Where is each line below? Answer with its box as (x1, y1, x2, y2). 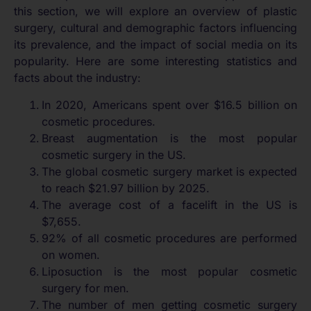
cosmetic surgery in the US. (42, 147, 186, 162)
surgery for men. (42, 280, 129, 295)
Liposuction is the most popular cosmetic (42, 264, 297, 278)
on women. (42, 247, 100, 262)
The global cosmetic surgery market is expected (42, 164, 297, 178)
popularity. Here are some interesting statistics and (14, 54, 297, 69)
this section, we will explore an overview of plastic (14, 4, 297, 19)
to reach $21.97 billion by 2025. (42, 180, 210, 195)
